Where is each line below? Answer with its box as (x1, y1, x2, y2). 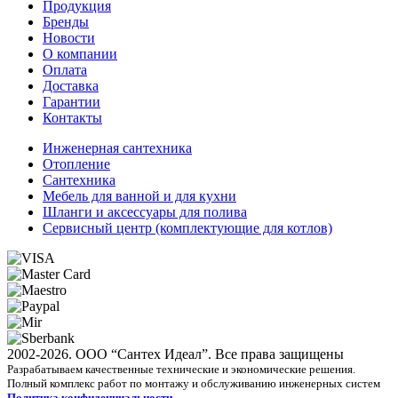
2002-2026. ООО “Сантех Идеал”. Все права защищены (7, 346, 344, 362)
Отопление (43, 155, 110, 171)
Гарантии (43, 93, 100, 109)
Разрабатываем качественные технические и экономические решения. (7, 362, 355, 376)
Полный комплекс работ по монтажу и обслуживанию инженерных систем (7, 376, 380, 390)
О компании (43, 45, 117, 61)
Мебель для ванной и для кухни (43, 187, 236, 203)
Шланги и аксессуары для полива (43, 203, 247, 219)
